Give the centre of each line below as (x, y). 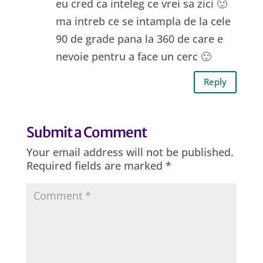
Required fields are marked (96, 165)
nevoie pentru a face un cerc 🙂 (133, 56)
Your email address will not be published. (130, 152)
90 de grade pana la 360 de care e (139, 38)
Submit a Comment (86, 132)
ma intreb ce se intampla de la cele (143, 21)
